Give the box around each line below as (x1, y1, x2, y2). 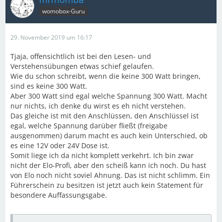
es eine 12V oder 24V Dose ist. (10, 141, 110, 150)
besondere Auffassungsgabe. (10, 190, 107, 200)
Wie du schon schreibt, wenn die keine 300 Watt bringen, (10, 71, 201, 81)
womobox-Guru (42, 6, 85, 15)
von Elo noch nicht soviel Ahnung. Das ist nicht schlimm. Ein (10, 170, 210, 180)
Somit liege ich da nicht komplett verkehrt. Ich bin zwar (10, 151, 194, 160)
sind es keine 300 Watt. (10, 81, 87, 91)
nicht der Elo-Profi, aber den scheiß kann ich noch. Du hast (10, 161, 206, 170)
